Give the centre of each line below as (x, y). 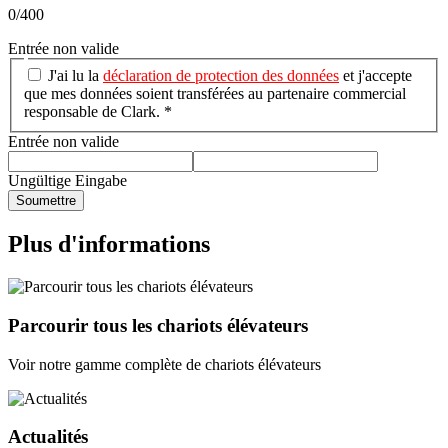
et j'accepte (375, 76)
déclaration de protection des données (221, 76)
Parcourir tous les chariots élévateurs (158, 325)
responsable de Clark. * (98, 112)
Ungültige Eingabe (67, 181)
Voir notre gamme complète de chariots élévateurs (164, 364)
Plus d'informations (109, 244)
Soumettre (46, 201)
